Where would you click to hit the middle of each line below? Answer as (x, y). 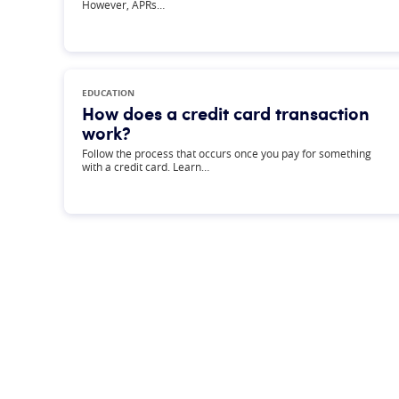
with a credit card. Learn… (146, 167)
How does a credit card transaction (226, 113)
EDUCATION (108, 93)
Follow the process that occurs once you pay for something (227, 153)
